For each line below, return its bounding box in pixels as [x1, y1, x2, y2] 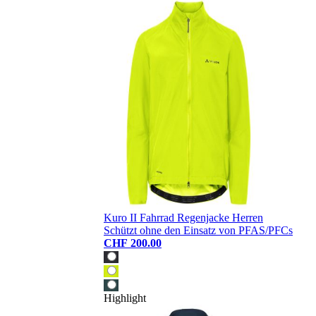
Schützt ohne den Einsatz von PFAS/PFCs [104, 224, 293, 237]
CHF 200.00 [104, 237, 162, 250]
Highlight [104, 292, 146, 305]
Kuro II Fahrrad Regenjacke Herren [104, 212, 263, 224]
